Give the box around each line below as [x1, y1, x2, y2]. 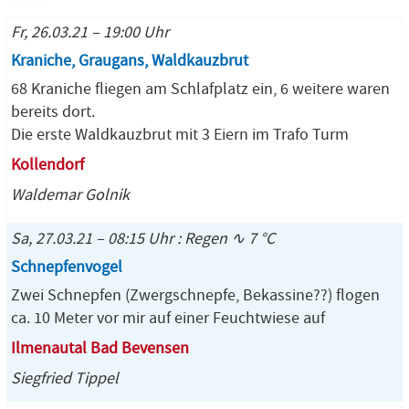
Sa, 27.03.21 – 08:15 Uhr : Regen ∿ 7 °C [11, 229, 275, 248]
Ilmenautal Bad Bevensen [11, 339, 189, 358]
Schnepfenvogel [11, 257, 122, 277]
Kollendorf [11, 155, 84, 174]
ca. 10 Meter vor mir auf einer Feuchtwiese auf [11, 309, 325, 328]
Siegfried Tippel [11, 369, 119, 388]
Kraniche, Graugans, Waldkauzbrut [11, 51, 248, 70]
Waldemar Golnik [11, 185, 130, 204]
